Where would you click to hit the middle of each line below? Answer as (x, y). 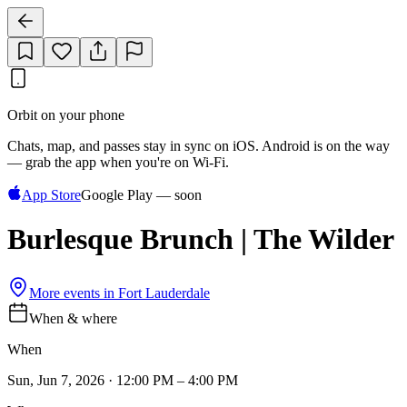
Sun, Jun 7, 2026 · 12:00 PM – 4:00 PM (123, 380)
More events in (74, 293)
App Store (51, 195)
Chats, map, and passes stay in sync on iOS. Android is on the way (199, 146)
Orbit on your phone (66, 115)
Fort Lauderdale (164, 293)
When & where (73, 318)
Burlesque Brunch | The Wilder (201, 239)
